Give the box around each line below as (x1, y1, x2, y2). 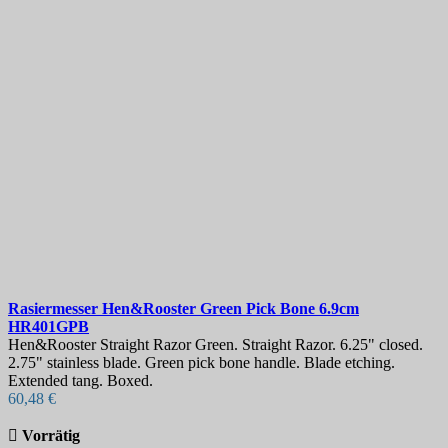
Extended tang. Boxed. (8, 372, 153, 390)
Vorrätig (22, 427, 80, 445)
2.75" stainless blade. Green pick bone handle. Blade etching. (8, 354, 395, 372)
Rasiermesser (8, 300, 102, 318)
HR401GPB (8, 318, 89, 336)
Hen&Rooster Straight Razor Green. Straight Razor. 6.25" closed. (8, 336, 423, 354)
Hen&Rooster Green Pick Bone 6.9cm (102, 300, 359, 318)
